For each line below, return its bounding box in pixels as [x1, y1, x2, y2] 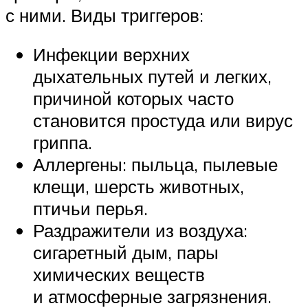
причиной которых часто [33, 87, 234, 110]
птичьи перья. [33, 197, 148, 220]
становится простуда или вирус [33, 109, 293, 132]
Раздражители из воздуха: [33, 219, 247, 242]
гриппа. [33, 131, 92, 154]
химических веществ [33, 263, 205, 286]
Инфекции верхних [33, 43, 190, 66]
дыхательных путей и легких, [33, 65, 272, 88]
